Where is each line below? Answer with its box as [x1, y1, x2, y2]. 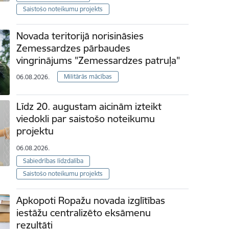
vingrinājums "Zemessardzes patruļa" [16, 54, 180, 67]
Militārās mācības [64, 72, 112, 80]
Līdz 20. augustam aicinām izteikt [16, 100, 162, 113]
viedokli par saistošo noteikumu [16, 112, 155, 125]
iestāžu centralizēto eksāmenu [16, 206, 151, 219]
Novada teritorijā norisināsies [16, 30, 144, 42]
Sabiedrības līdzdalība [23, 156, 84, 165]
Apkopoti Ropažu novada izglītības [16, 194, 166, 207]
